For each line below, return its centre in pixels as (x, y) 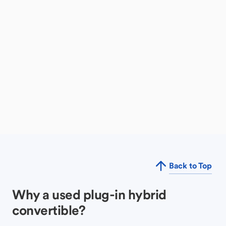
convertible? (49, 210)
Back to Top (190, 165)
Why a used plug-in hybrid (89, 194)
